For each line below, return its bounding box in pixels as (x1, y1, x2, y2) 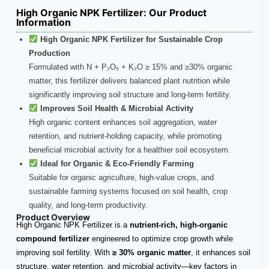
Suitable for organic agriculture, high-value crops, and (29, 173, 214, 183)
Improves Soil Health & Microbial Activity (40, 104, 193, 113)
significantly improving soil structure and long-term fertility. (29, 90, 231, 100)
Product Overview (16, 212, 90, 223)
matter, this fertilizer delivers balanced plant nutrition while (29, 76, 230, 86)
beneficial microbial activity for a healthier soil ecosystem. (29, 145, 231, 155)
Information (16, 16, 71, 29)
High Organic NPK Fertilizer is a (16, 220, 130, 230)
